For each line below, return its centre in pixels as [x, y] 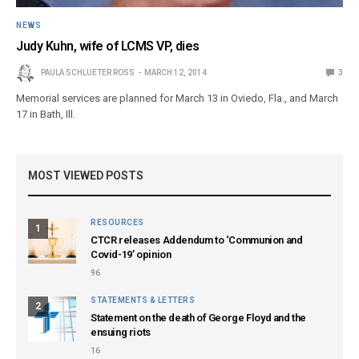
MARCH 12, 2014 [175, 72]
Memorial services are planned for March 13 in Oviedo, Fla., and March [177, 98]
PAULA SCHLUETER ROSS [88, 72]
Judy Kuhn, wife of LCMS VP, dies [108, 46]
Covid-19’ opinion [131, 254]
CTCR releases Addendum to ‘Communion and [197, 240]
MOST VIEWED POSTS [86, 175]
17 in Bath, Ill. [46, 114]
